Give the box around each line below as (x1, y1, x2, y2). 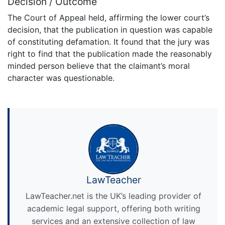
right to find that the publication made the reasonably (8, 49, 212, 59)
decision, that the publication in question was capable (8, 25, 212, 35)
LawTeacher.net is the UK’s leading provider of (26, 190, 201, 201)
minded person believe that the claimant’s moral (8, 61, 190, 71)
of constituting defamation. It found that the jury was (8, 37, 209, 47)
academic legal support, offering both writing (27, 203, 200, 213)
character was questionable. (8, 73, 115, 83)
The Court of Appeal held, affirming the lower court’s (8, 13, 209, 23)
